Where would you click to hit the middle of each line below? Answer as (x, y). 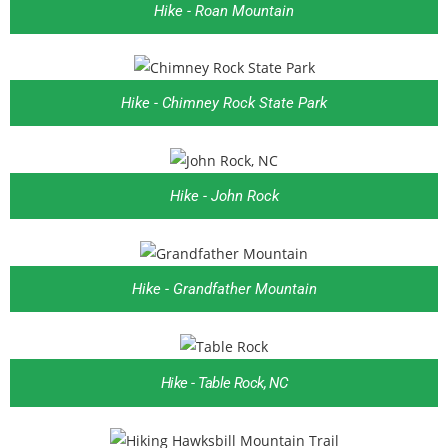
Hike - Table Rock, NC (224, 382)
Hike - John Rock (224, 196)
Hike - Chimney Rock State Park (224, 103)
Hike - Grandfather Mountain (224, 288)
